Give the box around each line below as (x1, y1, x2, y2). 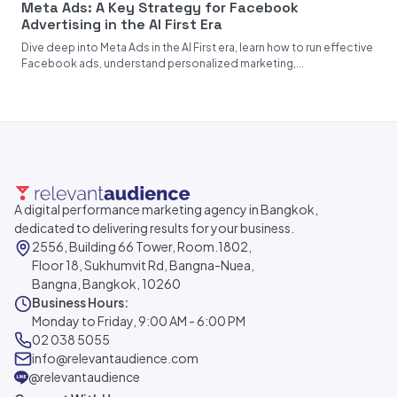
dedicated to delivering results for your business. (14, 220, 294, 236)
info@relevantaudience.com (32, 350, 198, 366)
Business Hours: (32, 294, 128, 310)
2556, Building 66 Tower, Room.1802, (32, 238, 252, 254)
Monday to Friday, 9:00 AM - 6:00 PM (32, 313, 245, 329)
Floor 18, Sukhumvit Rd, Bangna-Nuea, (32, 257, 254, 273)
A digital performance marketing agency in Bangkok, (14, 201, 318, 217)
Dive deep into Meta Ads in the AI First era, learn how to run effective (21, 41, 373, 54)
